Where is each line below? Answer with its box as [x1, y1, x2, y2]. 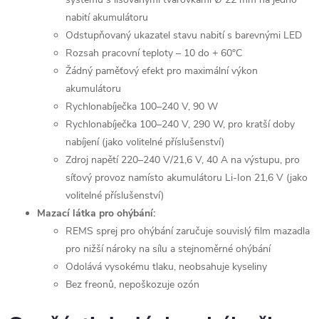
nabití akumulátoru [66, 11, 148, 24]
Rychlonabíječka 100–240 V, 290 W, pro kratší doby [66, 117, 295, 131]
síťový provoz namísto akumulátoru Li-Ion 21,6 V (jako [66, 171, 308, 184]
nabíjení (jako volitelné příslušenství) [66, 135, 224, 149]
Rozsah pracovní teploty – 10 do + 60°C [66, 46, 242, 60]
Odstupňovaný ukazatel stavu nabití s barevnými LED [66, 28, 302, 42]
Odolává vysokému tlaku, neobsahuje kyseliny [66, 260, 267, 273]
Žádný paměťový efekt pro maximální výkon [66, 64, 258, 78]
